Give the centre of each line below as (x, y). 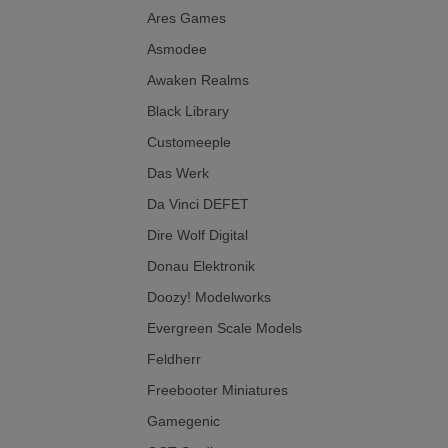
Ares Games (186, 17)
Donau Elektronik (200, 265)
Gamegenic (183, 420)
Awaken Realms (197, 79)
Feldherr (173, 358)
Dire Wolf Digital (197, 234)
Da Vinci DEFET (197, 203)
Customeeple (188, 141)
